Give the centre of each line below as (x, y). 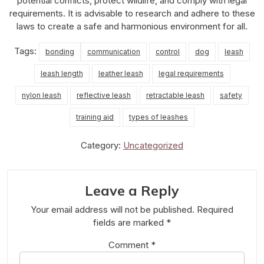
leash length (62, 73)
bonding (60, 51)
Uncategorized (153, 145)
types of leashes (159, 117)
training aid (95, 117)
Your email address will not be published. (113, 209)
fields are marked (130, 222)
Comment (130, 245)
